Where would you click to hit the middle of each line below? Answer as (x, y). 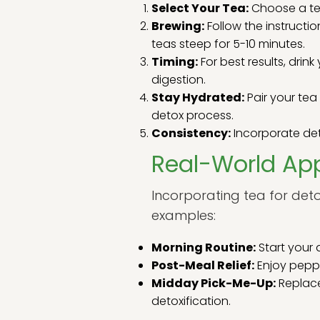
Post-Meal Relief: (203, 265)
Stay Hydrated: (198, 97)
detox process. (192, 115)
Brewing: (178, 26)
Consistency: (191, 133)
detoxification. (191, 301)
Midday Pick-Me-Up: (214, 283)
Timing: (175, 62)
